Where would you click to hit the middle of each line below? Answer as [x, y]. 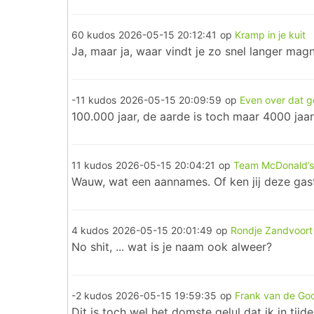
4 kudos [90, 230]
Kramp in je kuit [270, 35]
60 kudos [93, 35]
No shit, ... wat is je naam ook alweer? [172, 247]
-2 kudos [92, 295]
